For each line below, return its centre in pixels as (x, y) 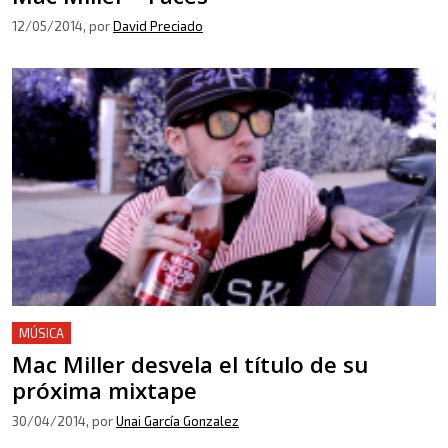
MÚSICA (41, 333)
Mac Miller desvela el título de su (190, 364)
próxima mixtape (104, 390)
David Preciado (158, 25)
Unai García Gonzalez (177, 421)
